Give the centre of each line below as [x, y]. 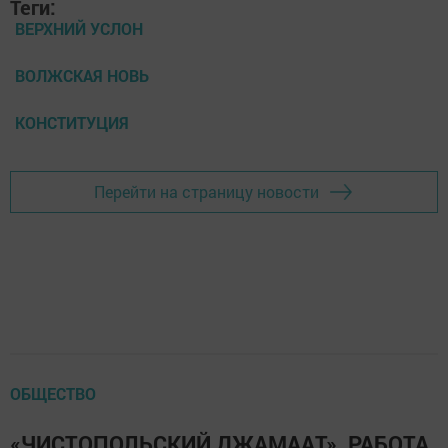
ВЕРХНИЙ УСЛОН [79, 28]
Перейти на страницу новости [206, 192]
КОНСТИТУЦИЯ [72, 122]
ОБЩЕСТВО [53, 393]
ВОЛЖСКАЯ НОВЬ [82, 75]
